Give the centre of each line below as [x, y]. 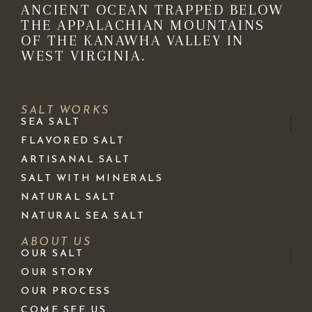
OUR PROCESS [66, 291]
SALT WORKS [65, 110]
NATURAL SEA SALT [83, 216]
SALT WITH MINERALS [92, 178]
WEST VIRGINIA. [84, 55]
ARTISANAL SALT [76, 159]
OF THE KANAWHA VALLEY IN [133, 40]
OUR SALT [53, 253]
